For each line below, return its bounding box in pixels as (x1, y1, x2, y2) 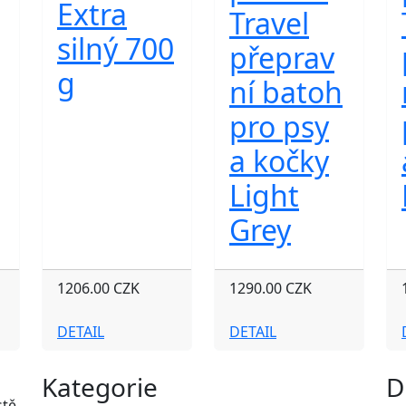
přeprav (229, 38, 334, 77)
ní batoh (229, 72, 343, 111)
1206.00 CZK (57, 278, 140, 298)
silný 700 (57, 29, 174, 68)
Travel (229, 4, 309, 43)
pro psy (229, 107, 329, 146)
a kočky (229, 141, 329, 180)
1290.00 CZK (229, 278, 312, 298)
